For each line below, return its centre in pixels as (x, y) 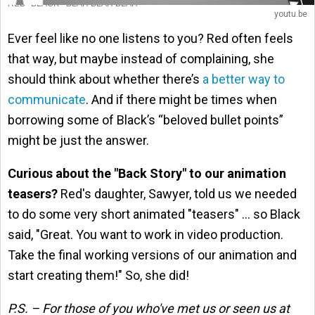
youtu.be (291, 14)
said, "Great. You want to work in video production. (146, 234)
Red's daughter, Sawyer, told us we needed (177, 194)
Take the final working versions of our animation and (152, 255)
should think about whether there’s (105, 79)
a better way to (244, 79)
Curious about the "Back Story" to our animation (147, 173)
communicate (47, 99)
